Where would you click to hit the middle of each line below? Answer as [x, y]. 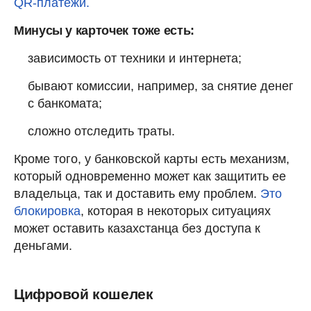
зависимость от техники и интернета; [135, 58]
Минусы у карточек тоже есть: [104, 30]
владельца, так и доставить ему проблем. [137, 193]
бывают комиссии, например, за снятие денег [161, 86]
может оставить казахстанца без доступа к [137, 228]
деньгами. [43, 245]
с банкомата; [65, 103]
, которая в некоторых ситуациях [176, 211]
